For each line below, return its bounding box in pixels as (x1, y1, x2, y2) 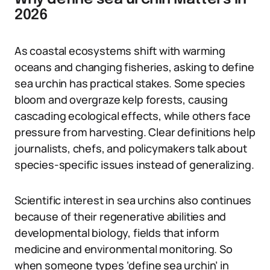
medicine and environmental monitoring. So (14, 242, 233, 256)
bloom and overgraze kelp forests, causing (14, 92, 228, 107)
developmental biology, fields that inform (14, 225, 219, 240)
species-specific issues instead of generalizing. (14, 157, 254, 172)
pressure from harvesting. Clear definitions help (14, 125, 256, 139)
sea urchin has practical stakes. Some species (14, 76, 245, 90)
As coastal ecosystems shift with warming (14, 43, 225, 58)
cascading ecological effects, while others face (14, 108, 251, 123)
